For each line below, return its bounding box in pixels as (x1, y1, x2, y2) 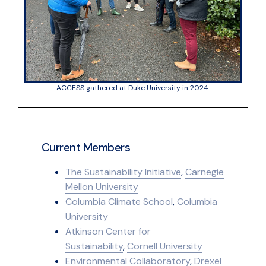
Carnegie (185, 165, 224, 178)
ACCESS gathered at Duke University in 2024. (56, 83, 210, 93)
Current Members (42, 140, 131, 155)
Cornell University (127, 239, 202, 252)
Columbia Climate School (65, 195, 173, 208)
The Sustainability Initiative (65, 165, 181, 178)
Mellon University (65, 180, 138, 193)
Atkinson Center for (65, 224, 151, 237)
